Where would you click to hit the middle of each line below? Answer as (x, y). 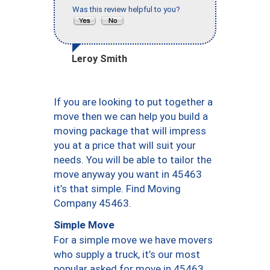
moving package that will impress (130, 130)
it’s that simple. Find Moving (117, 188)
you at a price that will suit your (125, 145)
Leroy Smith (99, 58)
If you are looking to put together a (133, 102)
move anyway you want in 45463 (128, 174)
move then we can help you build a (131, 116)
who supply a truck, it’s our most (127, 254)
